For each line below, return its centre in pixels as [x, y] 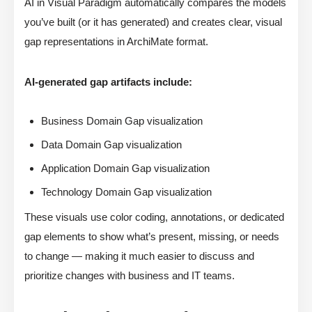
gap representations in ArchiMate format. [116, 42]
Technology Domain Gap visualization [126, 192]
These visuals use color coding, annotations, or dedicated [154, 217]
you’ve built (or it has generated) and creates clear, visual [153, 22]
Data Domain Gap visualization [111, 145]
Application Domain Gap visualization [125, 169]
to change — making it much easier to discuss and [139, 256]
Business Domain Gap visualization [122, 121]
